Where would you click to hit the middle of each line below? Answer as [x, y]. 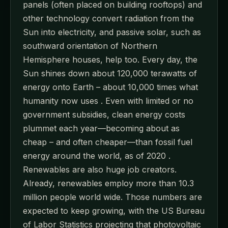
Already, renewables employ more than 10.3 [108, 183]
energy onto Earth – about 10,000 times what [110, 87]
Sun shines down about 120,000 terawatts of [110, 73]
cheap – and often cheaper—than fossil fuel [108, 142]
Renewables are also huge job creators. [100, 169]
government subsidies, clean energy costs [104, 114]
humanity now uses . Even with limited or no [108, 101]
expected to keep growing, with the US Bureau [114, 210]
